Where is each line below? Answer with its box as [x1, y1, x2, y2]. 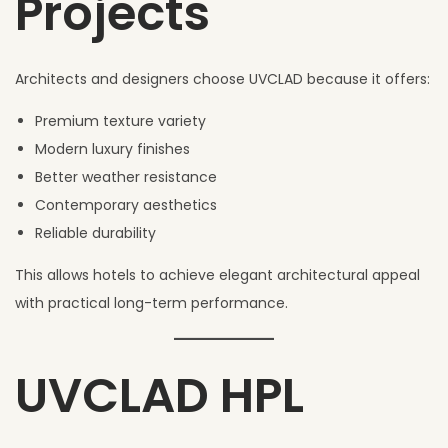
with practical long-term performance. [15, 292, 288, 313]
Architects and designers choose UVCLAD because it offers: [15, 68, 430, 89]
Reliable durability [35, 222, 156, 243]
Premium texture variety [35, 110, 206, 131]
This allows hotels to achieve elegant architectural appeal [15, 264, 420, 285]
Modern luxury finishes [35, 138, 190, 159]
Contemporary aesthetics [35, 194, 217, 215]
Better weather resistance [35, 166, 217, 187]
